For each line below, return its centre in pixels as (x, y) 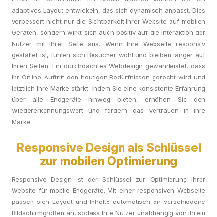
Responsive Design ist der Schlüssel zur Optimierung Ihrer (108, 179)
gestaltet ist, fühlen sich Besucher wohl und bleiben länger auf (108, 55)
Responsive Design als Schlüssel (108, 147)
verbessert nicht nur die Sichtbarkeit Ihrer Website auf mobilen (108, 21)
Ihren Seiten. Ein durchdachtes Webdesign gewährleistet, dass (108, 66)
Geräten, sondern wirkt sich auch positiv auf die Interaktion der (108, 32)
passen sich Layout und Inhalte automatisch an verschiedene (108, 201)
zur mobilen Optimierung (108, 161)
